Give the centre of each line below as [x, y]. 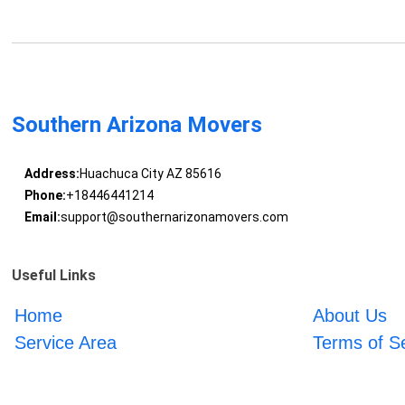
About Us [349, 316]
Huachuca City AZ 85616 [150, 174]
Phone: [45, 196]
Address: [52, 174]
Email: [42, 217]
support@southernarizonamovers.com [174, 217]
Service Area [66, 343]
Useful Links [54, 276]
